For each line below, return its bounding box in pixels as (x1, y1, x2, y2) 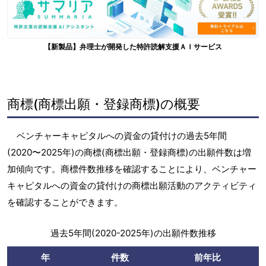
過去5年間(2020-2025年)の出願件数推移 (50, 227, 216, 239)
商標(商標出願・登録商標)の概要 (7, 96, 200, 112)
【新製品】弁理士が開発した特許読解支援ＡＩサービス (44, 42, 222, 52)
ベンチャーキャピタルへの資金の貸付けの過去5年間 (17, 130, 227, 142)
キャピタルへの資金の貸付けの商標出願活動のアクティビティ (7, 180, 256, 192)
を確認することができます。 (7, 197, 123, 208)
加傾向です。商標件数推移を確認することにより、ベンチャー (7, 163, 256, 175)
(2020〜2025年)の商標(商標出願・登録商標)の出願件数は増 (7, 147, 251, 159)
